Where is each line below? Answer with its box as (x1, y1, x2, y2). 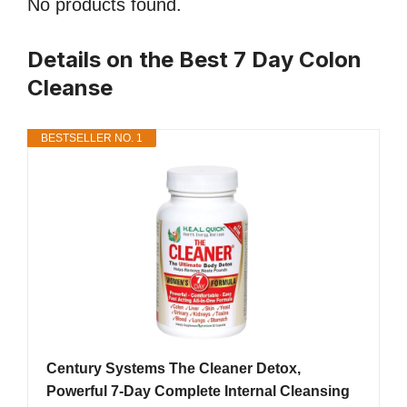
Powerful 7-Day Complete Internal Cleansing (46, 383, 350, 400)
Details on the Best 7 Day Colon (27, 46, 362, 74)
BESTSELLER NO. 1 (41, 132, 143, 145)
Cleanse (27, 74, 113, 102)
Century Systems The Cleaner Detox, (46, 361, 301, 377)
